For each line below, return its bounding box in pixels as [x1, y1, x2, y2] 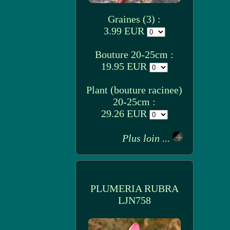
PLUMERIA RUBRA [90, 183, 179, 194]
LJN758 [118, 195, 151, 206]
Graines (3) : [108, 13, 161, 25]
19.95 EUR [101, 61, 149, 72]
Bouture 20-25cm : [95, 49, 174, 60]
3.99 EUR [103, 25, 147, 36]
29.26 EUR [101, 108, 149, 119]
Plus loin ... [122, 132, 172, 144]
